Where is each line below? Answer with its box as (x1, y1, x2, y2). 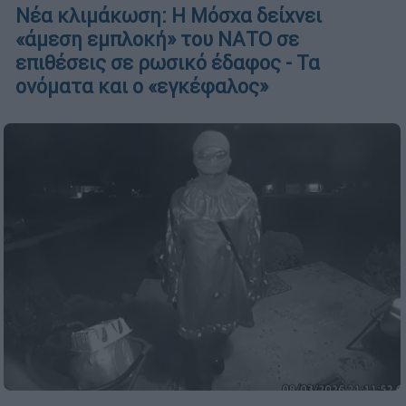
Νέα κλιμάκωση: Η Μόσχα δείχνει (15, 4, 322, 29)
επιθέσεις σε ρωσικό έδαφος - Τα (15, 51, 320, 76)
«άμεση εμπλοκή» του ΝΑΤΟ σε (15, 27, 299, 53)
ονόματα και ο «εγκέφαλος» (15, 74, 268, 100)
